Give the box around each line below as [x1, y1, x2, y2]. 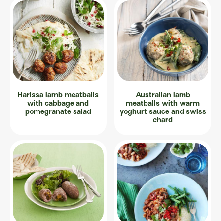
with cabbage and [27, 98, 89, 107]
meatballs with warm [126, 98, 200, 107]
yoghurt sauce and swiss [119, 107, 206, 115]
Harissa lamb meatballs [17, 90, 99, 99]
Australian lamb [135, 90, 190, 99]
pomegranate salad [25, 107, 91, 115]
